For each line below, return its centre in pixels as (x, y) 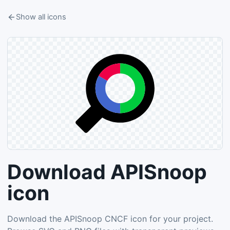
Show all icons (41, 17)
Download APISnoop (107, 172)
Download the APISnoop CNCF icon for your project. (110, 219)
